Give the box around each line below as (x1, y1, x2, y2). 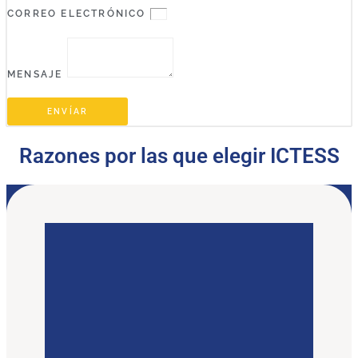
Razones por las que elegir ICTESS (18, 143, 340, 168)
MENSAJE (7, 69, 67, 81)
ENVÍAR (47, 107, 89, 117)
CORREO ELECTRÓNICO (7, 8, 150, 20)
